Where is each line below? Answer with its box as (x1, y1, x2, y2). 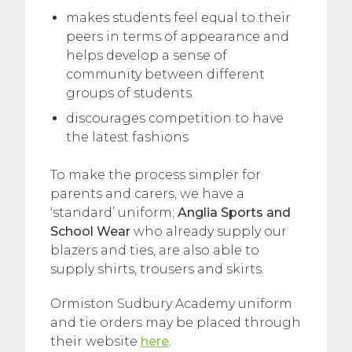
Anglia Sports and (178, 205, 291, 220)
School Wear (50, 224, 134, 239)
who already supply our (134, 224, 287, 239)
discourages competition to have (66, 111, 284, 126)
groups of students (66, 86, 192, 101)
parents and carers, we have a (50, 186, 244, 201)
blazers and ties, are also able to (50, 243, 259, 258)
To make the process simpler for (50, 167, 261, 182)
